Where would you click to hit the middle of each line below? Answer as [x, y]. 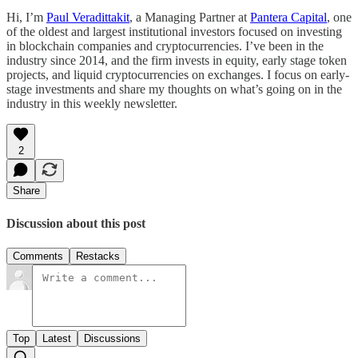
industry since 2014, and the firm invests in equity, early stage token [177, 61]
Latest [57, 338]
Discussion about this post [76, 223]
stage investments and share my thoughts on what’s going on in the [174, 89]
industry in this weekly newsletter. [92, 104]
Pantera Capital [288, 18]
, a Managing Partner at [190, 18]
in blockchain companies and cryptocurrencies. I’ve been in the [165, 46]
